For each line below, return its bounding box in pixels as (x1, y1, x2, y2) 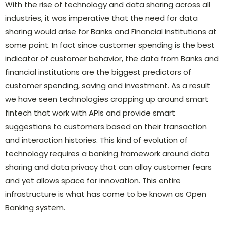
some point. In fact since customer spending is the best (5, 39, 215, 50)
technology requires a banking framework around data (5, 148, 209, 159)
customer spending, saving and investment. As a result (5, 80, 210, 91)
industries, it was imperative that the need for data (5, 12, 198, 23)
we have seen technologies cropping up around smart (5, 93, 208, 104)
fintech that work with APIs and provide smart (5, 107, 175, 118)
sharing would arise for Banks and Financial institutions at (5, 26, 217, 37)
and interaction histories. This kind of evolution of (5, 134, 188, 145)
